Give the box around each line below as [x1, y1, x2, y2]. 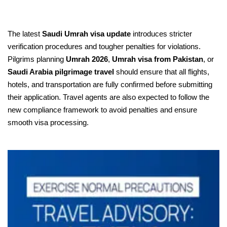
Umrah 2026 [66, 55, 108, 63]
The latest [8, 29, 42, 38]
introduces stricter [131, 29, 192, 38]
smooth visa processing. [8, 118, 89, 127]
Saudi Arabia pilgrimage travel [8, 67, 114, 76]
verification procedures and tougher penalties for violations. [8, 42, 201, 51]
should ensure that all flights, [114, 67, 209, 76]
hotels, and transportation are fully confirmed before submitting [8, 80, 212, 89]
